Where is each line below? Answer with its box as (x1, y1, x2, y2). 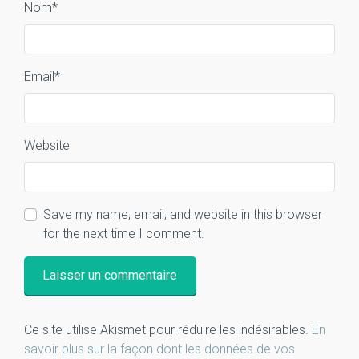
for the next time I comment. (43, 225, 204, 241)
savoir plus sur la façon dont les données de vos (24, 341, 295, 357)
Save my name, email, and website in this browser (43, 206, 322, 222)
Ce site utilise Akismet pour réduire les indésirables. (24, 322, 312, 338)
